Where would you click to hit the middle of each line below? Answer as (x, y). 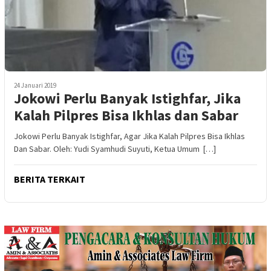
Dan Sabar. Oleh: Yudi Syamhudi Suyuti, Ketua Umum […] (115, 149)
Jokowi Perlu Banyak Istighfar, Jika (127, 99)
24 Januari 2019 (35, 86)
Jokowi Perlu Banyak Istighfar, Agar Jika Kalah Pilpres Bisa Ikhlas (129, 136)
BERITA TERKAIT (50, 179)
